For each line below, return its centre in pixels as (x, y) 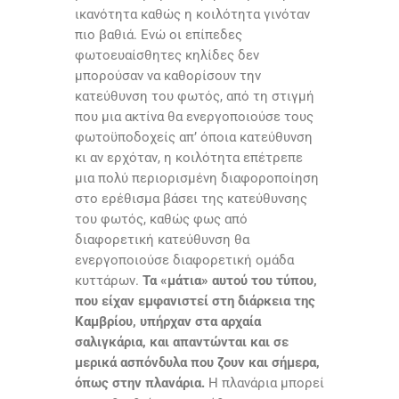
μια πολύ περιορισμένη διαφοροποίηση (197, 179)
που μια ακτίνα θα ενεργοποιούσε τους (194, 117)
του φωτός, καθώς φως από (161, 220)
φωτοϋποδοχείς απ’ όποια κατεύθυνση (194, 138)
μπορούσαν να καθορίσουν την (168, 76)
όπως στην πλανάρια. (140, 383)
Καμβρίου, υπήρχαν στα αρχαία (168, 322)
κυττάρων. (109, 281)
